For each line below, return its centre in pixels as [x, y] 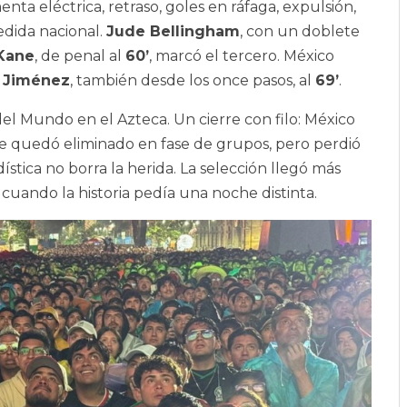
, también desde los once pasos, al [193, 81]
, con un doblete [300, 32]
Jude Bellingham [173, 32]
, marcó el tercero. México [242, 56]
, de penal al [80, 56]
